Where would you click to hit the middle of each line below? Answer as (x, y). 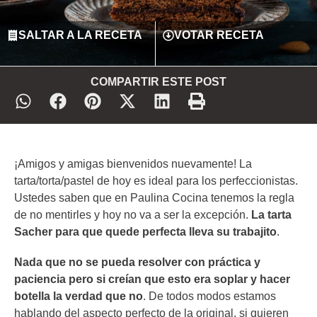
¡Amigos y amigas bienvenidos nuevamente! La (133, 164)
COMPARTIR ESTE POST (158, 82)
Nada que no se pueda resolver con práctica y (137, 263)
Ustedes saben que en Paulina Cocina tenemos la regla (154, 198)
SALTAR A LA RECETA (80, 35)
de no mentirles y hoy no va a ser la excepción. (133, 215)
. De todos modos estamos (209, 296)
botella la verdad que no (79, 296)
